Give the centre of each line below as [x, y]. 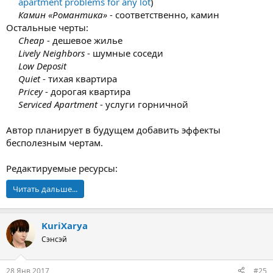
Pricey [30, 91]
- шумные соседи [124, 53]
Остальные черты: [47, 27]
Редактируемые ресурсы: [62, 168]
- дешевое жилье [83, 40]
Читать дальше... [45, 189]
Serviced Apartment [58, 104]
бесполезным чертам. [55, 143]
